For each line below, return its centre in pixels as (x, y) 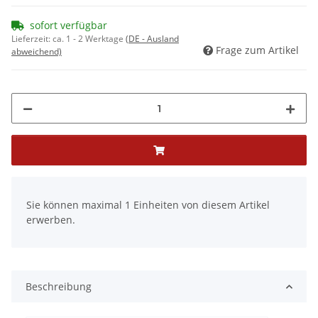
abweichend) (37, 52)
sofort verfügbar (68, 26)
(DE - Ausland (152, 39)
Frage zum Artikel (257, 50)
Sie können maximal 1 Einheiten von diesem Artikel (148, 205)
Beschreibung (59, 287)
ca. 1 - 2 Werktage (89, 39)
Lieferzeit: (32, 39)
